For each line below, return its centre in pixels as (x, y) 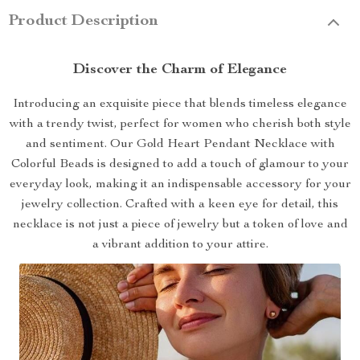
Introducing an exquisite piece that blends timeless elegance (180, 104)
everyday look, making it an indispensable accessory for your (180, 185)
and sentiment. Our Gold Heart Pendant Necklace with (180, 145)
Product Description (83, 22)
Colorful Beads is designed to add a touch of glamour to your (180, 165)
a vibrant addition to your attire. (180, 245)
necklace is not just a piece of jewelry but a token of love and (180, 225)
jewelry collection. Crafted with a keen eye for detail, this (180, 205)
